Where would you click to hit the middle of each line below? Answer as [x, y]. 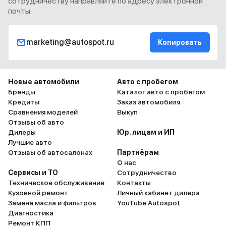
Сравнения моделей [43, 112]
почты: [20, 11]
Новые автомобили [44, 82]
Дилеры [22, 132]
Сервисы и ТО [33, 173]
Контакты [134, 183]
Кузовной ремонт [38, 193]
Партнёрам [138, 152]
